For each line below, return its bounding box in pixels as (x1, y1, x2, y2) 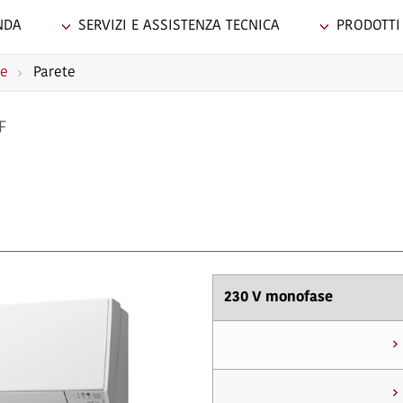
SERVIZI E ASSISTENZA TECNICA (78, 19, 280, 33)
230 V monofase (224, 291, 333, 305)
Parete (33, 66, 76, 80)
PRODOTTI (336, 19, 400, 33)
